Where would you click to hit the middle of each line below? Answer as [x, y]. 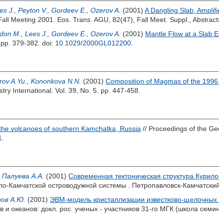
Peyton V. [33, 10]
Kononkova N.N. [56, 81]
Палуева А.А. [23, 176]
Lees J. [36, 34]
